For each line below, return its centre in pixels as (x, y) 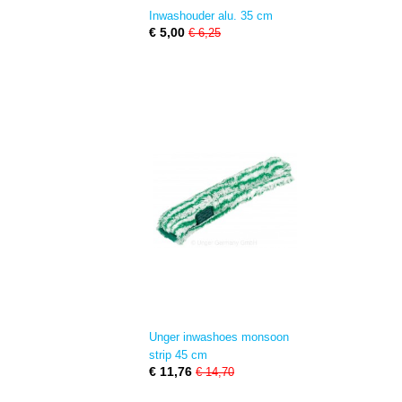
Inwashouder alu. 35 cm (211, 16)
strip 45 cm (178, 355)
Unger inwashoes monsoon (219, 337)
